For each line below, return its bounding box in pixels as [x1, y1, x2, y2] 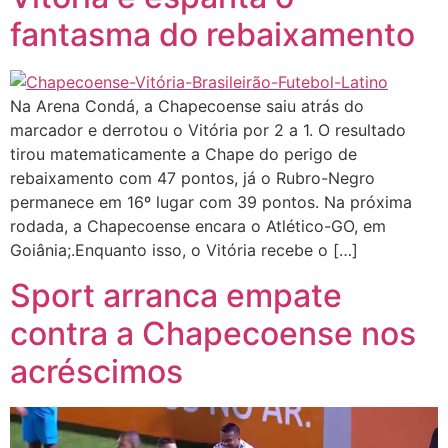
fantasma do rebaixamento [10, 15, 415, 55]
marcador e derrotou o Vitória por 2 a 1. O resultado [10, 120, 406, 141]
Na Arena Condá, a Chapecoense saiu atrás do [10, 96, 364, 117]
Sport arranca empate [10, 275, 342, 315]
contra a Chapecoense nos [10, 313, 416, 353]
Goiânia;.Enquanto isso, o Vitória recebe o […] [10, 240, 358, 261]
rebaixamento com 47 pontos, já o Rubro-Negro [10, 168, 375, 189]
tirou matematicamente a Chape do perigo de [10, 144, 357, 165]
